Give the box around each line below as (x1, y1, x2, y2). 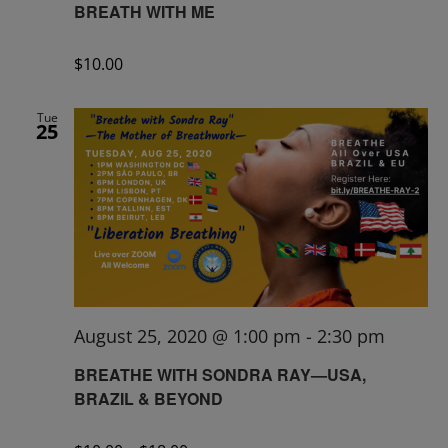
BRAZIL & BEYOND (74, 386, 223, 410)
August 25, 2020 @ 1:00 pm (74, 324, 301, 349)
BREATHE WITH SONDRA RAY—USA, (74, 362, 366, 386)
